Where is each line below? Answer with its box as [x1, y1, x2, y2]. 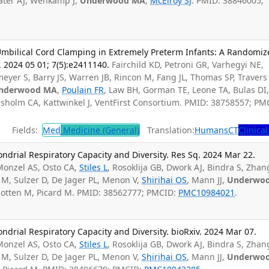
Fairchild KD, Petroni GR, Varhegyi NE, [112, 58, 264, 70]
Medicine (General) [61, 124, 140, 136]
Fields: [4, 124, 40, 136]
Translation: [140, 124, 195, 136]
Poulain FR [62, 83, 104, 95]
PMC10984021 [178, 187, 235, 199]
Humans [195, 124, 229, 136]
